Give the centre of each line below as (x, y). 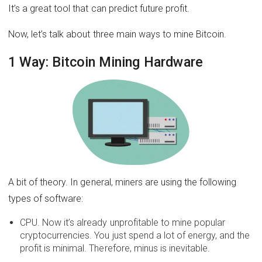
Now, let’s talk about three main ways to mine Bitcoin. (118, 34)
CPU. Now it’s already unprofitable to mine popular (123, 223)
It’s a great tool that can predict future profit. (99, 8)
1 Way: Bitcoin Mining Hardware (106, 62)
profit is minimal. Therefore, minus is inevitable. (115, 249)
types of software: (46, 199)
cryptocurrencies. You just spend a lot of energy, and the (135, 236)
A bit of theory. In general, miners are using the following (123, 182)
